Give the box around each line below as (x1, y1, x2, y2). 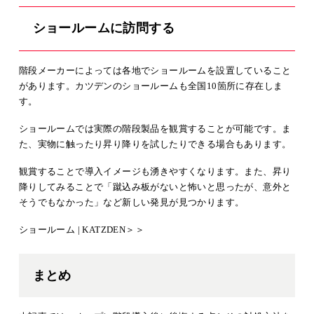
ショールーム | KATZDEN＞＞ (18, 224, 145, 235)
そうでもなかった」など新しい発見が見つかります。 (18, 196, 245, 207)
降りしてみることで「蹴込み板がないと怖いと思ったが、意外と (18, 181, 292, 192)
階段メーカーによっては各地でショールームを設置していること (18, 64, 292, 76)
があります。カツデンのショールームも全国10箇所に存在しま (18, 80, 283, 91)
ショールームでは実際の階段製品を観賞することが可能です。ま (18, 123, 292, 134)
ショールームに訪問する (32, 21, 175, 36)
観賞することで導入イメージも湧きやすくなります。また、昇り (18, 165, 292, 177)
